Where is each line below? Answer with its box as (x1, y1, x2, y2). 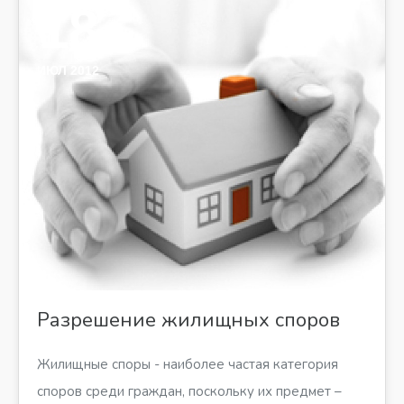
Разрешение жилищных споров (37, 306, 340, 334)
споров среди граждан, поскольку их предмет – (37, 381, 342, 400)
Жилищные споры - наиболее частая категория (37, 354, 338, 373)
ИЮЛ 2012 (37, 63, 99, 78)
